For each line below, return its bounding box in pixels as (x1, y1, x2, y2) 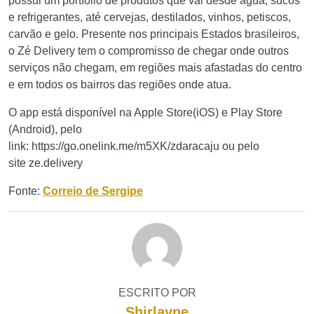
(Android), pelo (8, 123, 82, 135)
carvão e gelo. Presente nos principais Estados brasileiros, (8, 28, 299, 40)
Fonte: (8, 185, 43, 197)
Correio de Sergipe (43, 185, 143, 197)
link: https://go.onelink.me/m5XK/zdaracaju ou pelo (8, 140, 259, 152)
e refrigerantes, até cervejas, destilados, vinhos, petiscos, (8, 11, 291, 23)
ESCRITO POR (118, 287, 196, 299)
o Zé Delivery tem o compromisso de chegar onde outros (8, 45, 289, 57)
